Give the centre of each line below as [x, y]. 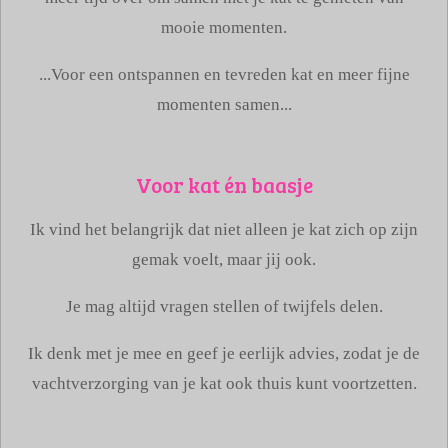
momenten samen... [224, 104]
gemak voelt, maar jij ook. [224, 260]
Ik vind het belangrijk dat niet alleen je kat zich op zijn [224, 230]
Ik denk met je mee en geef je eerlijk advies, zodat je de [224, 353]
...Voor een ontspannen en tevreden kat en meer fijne [224, 74]
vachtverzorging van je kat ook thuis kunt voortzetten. [224, 383]
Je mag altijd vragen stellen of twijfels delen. [224, 306]
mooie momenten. [224, 28]
